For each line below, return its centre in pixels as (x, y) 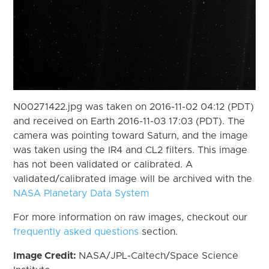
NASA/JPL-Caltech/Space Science (159, 255)
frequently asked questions (76, 231)
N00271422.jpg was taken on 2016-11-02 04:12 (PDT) (134, 107)
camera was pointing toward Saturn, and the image (131, 135)
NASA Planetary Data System (81, 193)
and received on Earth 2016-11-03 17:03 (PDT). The (129, 121)
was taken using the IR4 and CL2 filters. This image (131, 150)
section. (159, 231)
